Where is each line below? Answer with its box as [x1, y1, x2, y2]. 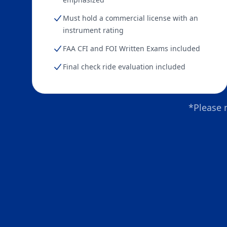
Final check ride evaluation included [63, 62, 185, 71]
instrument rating [63, 25, 124, 35]
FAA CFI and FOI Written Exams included [63, 44, 200, 53]
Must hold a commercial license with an [63, 13, 198, 23]
